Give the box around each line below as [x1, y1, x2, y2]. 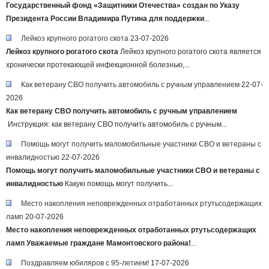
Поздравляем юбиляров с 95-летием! [21, 259, 149, 267]
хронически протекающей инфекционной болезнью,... [6, 61, 190, 69]
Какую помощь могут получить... [63, 180, 173, 188]
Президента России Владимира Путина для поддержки [6, 14, 204, 23]
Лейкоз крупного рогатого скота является [118, 47, 261, 56]
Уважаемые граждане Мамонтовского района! [26, 239, 191, 247]
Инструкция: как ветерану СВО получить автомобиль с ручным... [6, 120, 227, 128]
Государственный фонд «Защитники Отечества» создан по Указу [6, 1, 240, 10]
